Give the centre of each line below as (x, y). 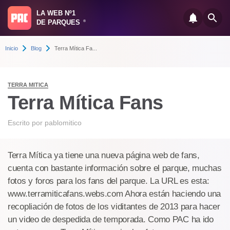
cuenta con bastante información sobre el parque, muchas (115, 168)
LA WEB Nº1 (56, 13)
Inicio (12, 48)
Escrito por (26, 123)
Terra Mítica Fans (85, 103)
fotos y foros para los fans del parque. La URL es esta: (109, 181)
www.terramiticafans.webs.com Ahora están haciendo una (114, 194)
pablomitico (63, 123)
